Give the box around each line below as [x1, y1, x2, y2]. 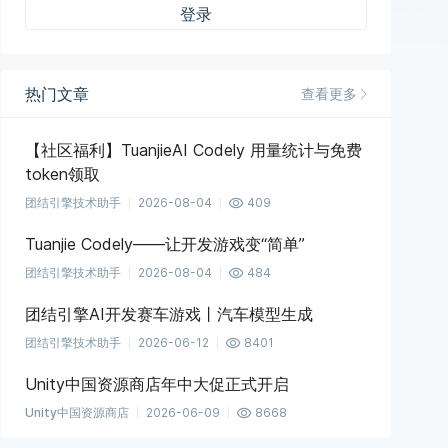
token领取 [25, 164, 100, 184]
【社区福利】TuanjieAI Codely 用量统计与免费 [25, 140, 362, 160]
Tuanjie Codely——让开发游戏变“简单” [25, 234, 305, 254]
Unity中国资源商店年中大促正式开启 [25, 374, 289, 394]
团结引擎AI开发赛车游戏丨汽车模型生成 [25, 304, 313, 324]
